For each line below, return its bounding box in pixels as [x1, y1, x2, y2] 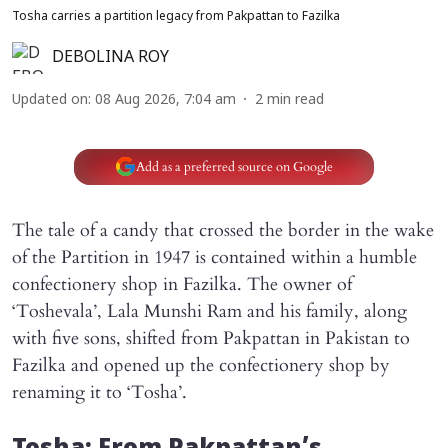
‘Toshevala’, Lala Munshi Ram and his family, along [12, 299, 407, 325]
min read [267, 92, 324, 110]
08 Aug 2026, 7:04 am [95, 92, 236, 110]
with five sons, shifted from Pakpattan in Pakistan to [12, 326, 410, 352]
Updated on [12, 92, 88, 110]
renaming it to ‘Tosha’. [12, 380, 187, 406]
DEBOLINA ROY [52, 48, 169, 69]
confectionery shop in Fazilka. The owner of [12, 272, 352, 298]
